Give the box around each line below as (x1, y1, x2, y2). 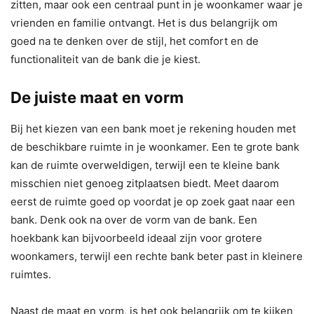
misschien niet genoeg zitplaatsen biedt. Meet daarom (11, 177, 279, 191)
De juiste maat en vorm (11, 88, 184, 107)
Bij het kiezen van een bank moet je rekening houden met (11, 122, 296, 136)
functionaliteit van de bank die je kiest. (11, 53, 200, 67)
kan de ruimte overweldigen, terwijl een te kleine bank (11, 158, 280, 172)
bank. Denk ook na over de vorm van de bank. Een (11, 213, 257, 227)
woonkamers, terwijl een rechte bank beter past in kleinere (11, 250, 303, 264)
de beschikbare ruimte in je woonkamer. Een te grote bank (11, 140, 299, 154)
